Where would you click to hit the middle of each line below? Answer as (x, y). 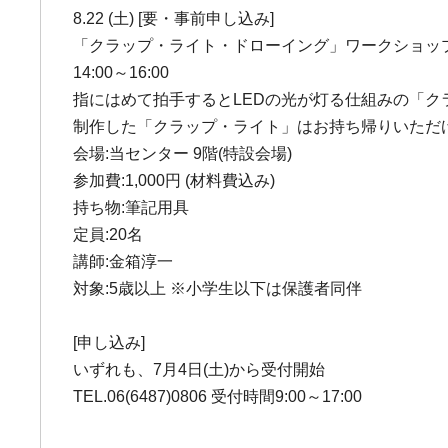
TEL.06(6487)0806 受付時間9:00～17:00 (218, 396)
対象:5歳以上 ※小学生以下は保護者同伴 (218, 288)
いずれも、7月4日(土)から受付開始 (199, 369)
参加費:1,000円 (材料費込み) (174, 180)
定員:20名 (108, 234)
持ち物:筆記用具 (131, 207)
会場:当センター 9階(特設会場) (183, 153)
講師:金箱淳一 (123, 261)
